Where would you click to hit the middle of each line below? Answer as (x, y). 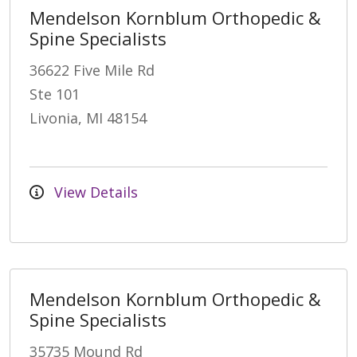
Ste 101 (55, 94)
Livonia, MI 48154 (88, 118)
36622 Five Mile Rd (92, 70)
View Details (94, 192)
